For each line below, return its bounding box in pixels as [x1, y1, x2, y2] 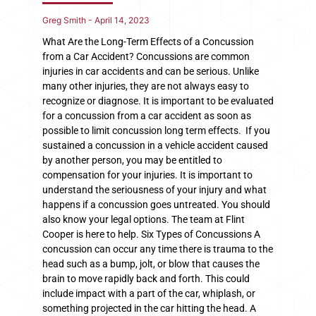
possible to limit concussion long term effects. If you [42, 124, 270, 136]
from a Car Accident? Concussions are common [42, 50, 250, 62]
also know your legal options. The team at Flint [42, 213, 245, 225]
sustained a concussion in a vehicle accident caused [42, 139, 268, 151]
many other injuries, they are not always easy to [42, 80, 249, 92]
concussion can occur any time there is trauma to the [42, 243, 273, 255]
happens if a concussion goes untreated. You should [42, 198, 270, 210]
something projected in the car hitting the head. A [42, 302, 256, 314]
